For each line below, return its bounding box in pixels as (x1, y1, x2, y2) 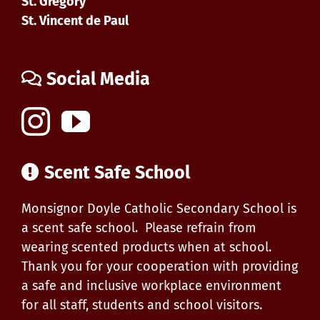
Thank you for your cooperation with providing (21, 258, 298, 274)
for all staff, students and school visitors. (21, 296, 262, 313)
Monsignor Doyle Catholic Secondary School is (21, 200, 296, 216)
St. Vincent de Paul (21, 12, 129, 29)
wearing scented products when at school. (21, 239, 271, 255)
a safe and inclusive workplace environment (21, 277, 281, 294)
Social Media (46, 68, 150, 90)
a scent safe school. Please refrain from (21, 219, 256, 236)
